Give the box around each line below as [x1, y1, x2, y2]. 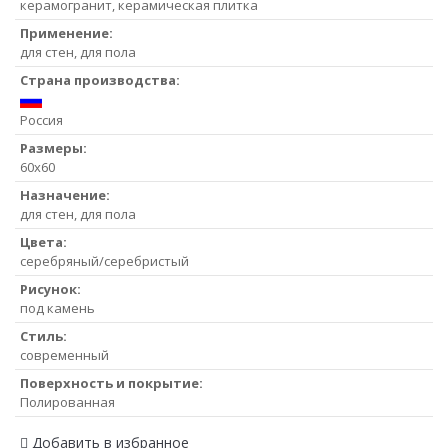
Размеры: [20, 138, 87, 157]
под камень [20, 298, 95, 317]
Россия [20, 110, 63, 129]
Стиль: [20, 326, 67, 345]
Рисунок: [20, 279, 81, 298]
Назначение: [20, 185, 110, 204]
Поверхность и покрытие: [20, 373, 203, 392]
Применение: [20, 23, 113, 42]
